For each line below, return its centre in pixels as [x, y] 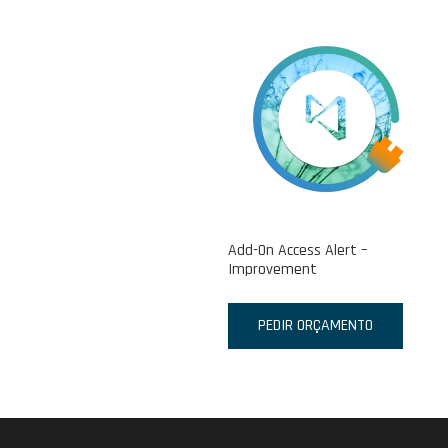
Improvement [273, 269]
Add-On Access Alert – [298, 250]
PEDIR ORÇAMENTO [316, 325]
